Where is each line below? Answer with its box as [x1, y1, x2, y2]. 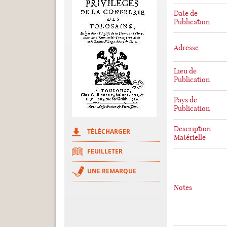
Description [173, 124, 211, 133]
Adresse [173, 43, 199, 52]
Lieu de [173, 66, 197, 75]
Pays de [173, 95, 197, 104]
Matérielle [173, 133, 206, 142]
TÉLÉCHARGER [87, 127, 130, 136]
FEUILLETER [87, 147, 123, 156]
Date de [173, 9, 198, 18]
